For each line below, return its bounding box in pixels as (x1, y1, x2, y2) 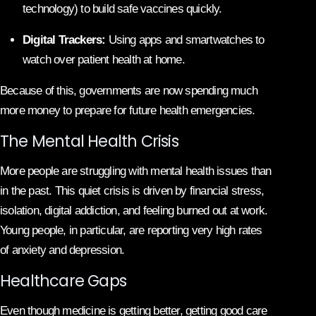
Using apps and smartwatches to (105, 32, 265, 47)
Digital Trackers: (23, 32, 106, 47)
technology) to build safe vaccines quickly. (23, 1, 222, 16)
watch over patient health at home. (23, 52, 185, 66)
